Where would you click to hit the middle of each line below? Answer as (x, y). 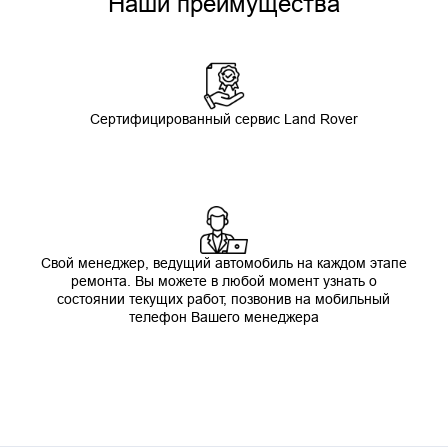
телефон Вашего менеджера (223, 316)
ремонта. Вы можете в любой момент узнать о (223, 280)
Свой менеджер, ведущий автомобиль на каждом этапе (223, 262)
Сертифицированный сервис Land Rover (223, 118)
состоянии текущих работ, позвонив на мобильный (224, 298)
